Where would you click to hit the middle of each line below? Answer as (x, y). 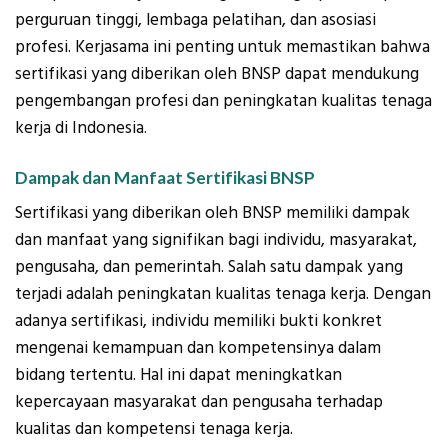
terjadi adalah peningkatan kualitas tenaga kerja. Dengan (223, 294)
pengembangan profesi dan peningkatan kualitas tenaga (223, 100)
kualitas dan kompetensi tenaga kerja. (154, 429)
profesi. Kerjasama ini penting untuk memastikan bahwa (222, 46)
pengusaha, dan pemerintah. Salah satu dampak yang (209, 267)
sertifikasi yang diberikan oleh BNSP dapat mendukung (217, 73)
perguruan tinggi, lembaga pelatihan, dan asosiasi (195, 19)
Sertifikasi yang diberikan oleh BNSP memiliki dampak (212, 213)
